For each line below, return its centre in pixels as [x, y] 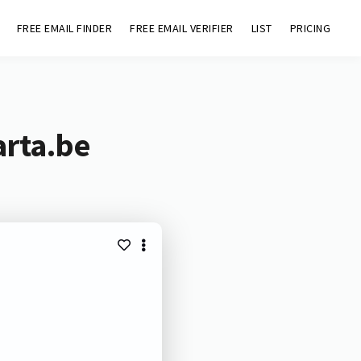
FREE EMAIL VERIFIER [182, 28]
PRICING [310, 28]
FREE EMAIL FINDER [64, 28]
